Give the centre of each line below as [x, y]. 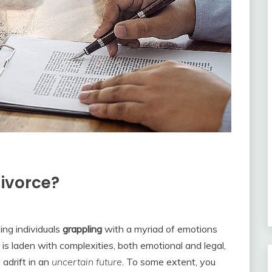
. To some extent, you [169, 262]
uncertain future [87, 262]
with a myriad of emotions [160, 229]
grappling [82, 229]
